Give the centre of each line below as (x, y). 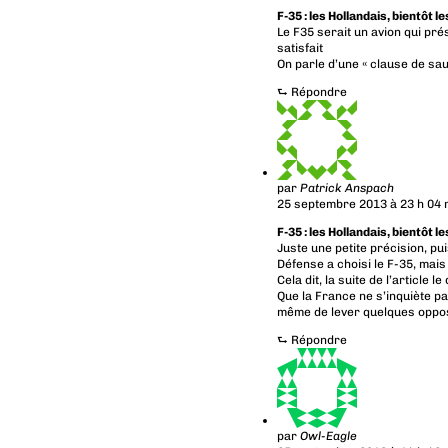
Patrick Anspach (346, 187)
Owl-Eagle (328, 435)
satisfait (299, 47)
